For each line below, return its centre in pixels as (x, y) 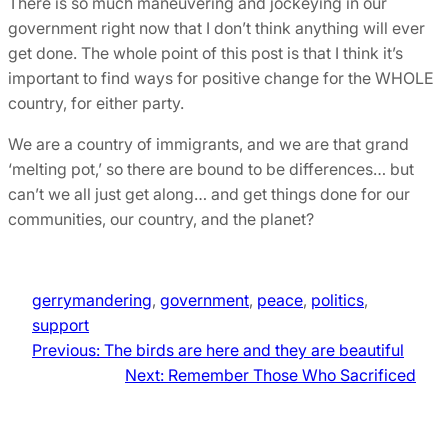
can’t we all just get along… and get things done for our (209, 194)
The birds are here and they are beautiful (254, 350)
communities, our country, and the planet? (161, 219)
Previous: (66, 350)
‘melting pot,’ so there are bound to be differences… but (211, 169)
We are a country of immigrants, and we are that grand (208, 144)
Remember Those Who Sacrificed (292, 375)
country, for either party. (96, 103)
